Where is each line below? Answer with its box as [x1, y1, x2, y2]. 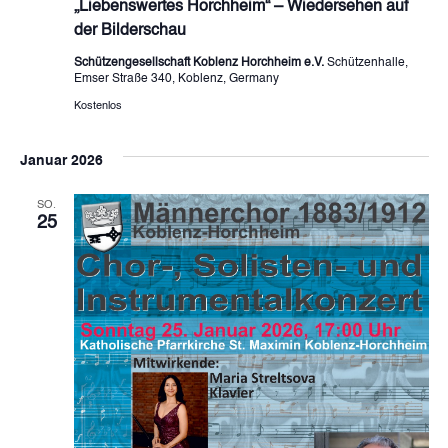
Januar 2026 [19, 153, 103, 168]
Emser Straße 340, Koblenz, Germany [73, 72, 279, 85]
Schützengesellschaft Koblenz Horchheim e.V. [73, 56, 327, 69]
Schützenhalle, [326, 56, 408, 69]
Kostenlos [73, 100, 122, 112]
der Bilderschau [73, 22, 186, 39]
